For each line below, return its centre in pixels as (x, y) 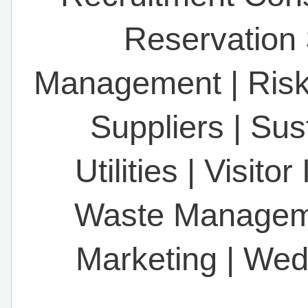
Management (128, 82)
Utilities (126, 170)
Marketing (146, 258)
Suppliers (157, 126)
